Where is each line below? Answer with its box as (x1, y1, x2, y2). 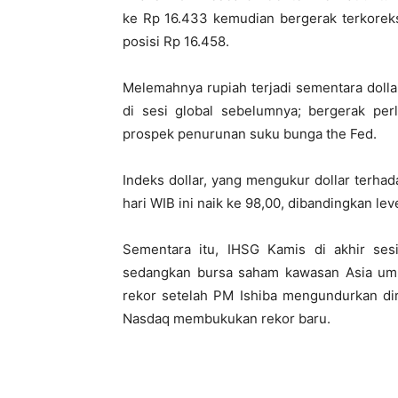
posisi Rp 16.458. (123, 33, 229, 50)
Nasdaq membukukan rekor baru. (123, 310, 330, 327)
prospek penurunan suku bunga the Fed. (123, 125, 377, 142)
